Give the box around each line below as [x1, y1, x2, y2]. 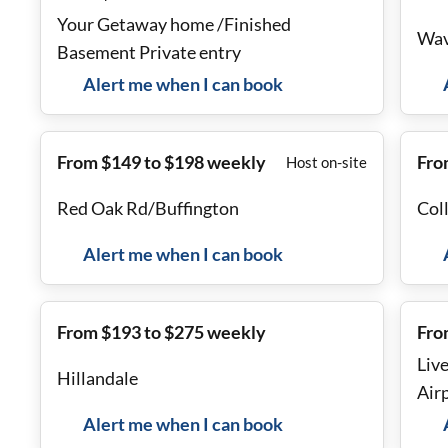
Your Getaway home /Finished [57, 13, 291, 35]
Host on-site [286, 153, 367, 171]
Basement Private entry [57, 41, 241, 63]
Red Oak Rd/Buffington [57, 197, 239, 219]
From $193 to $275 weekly [57, 321, 266, 343]
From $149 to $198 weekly [57, 151, 266, 173]
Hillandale [57, 367, 138, 389]
